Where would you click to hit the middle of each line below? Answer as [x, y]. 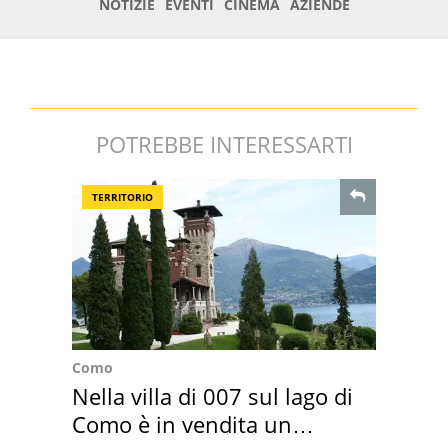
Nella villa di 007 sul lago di [212, 396]
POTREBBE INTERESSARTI [224, 144]
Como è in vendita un [182, 424]
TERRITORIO [122, 197]
